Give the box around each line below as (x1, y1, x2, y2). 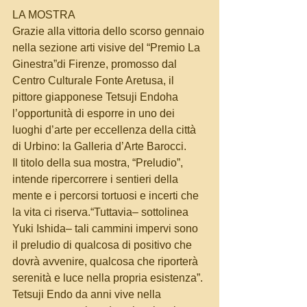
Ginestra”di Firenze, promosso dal (12, 58, 180, 71)
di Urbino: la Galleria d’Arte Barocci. (12, 140, 186, 153)
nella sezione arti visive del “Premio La (12, 42, 203, 54)
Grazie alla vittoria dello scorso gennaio (12, 25, 207, 38)
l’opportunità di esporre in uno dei (12, 108, 177, 120)
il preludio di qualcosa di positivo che (12, 239, 195, 251)
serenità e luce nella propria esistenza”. (12, 272, 203, 284)
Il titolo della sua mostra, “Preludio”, (12, 157, 186, 169)
